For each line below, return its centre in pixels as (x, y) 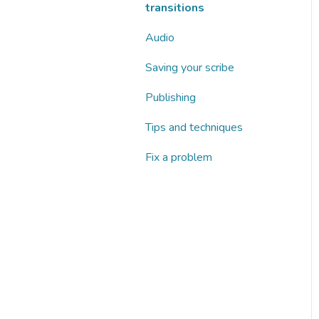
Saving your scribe (190, 67)
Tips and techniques (194, 127)
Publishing (171, 97)
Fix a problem (179, 157)
